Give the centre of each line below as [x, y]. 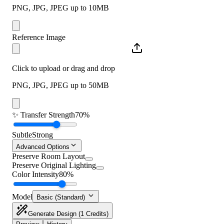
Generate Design [53, 213]
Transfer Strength [47, 114]
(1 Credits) [93, 213]
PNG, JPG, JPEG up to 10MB [60, 7]
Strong [42, 134]
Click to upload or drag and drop [63, 68]
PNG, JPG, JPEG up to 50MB [60, 85]
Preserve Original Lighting [54, 165]
